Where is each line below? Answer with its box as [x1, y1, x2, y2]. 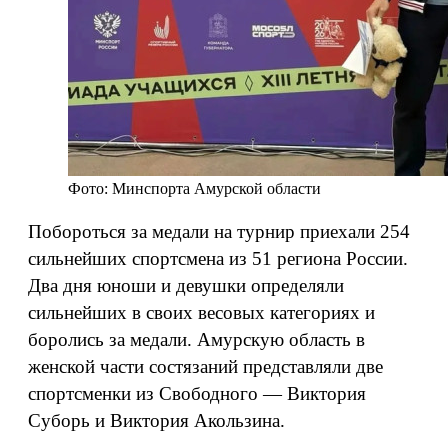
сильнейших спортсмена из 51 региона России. [28, 248, 408, 269]
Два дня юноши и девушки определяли [28, 275, 344, 296]
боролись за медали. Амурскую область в [28, 329, 365, 350]
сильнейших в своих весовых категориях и [28, 302, 375, 323]
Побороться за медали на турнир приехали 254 [28, 221, 410, 242]
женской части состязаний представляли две [28, 356, 383, 377]
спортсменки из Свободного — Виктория [28, 383, 366, 404]
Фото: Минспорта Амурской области [68, 180, 321, 197]
